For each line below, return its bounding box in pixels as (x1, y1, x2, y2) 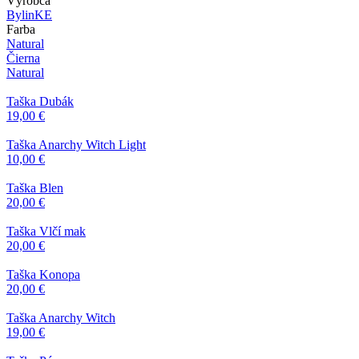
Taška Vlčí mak (6, 224, 86, 238)
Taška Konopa (6, 267, 80, 281)
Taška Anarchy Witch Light (6, 137, 146, 151)
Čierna (6, 50, 40, 65)
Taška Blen (6, 180, 63, 195)
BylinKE (6, 7, 52, 22)
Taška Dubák (6, 94, 74, 108)
